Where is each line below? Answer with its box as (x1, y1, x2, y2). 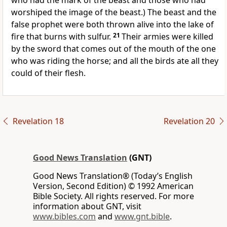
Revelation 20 (163, 116, 215, 127)
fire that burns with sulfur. (11, 31, 113, 43)
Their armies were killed (122, 31, 213, 43)
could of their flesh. (11, 67, 86, 79)
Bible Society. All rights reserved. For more (33, 191, 194, 202)
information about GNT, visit (33, 201, 141, 212)
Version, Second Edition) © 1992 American (33, 180, 194, 192)
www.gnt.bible (115, 211, 170, 222)
